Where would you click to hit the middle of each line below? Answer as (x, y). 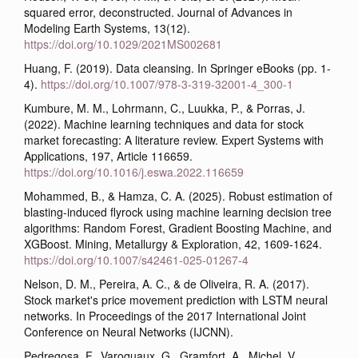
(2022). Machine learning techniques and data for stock (164, 123)
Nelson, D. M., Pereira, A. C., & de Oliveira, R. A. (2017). (167, 283)
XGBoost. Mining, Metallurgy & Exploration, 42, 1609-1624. (173, 243)
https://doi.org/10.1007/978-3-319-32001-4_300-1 (167, 84)
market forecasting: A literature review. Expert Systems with (174, 139)
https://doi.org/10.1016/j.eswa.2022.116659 (134, 171)
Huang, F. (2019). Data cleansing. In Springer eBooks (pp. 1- (177, 68)
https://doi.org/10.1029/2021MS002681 (123, 44)
